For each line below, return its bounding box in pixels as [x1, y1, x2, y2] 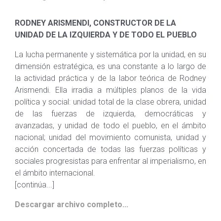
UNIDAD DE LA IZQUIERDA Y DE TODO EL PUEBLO [15, 30, 197, 39]
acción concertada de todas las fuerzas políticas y [15, 145, 206, 154]
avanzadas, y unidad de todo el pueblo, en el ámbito [15, 121, 206, 130]
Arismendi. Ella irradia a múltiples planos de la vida [15, 85, 206, 95]
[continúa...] [15, 180, 54, 189]
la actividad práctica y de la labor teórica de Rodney [15, 74, 206, 83]
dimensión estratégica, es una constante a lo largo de [15, 62, 206, 71]
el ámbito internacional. [15, 168, 95, 178]
